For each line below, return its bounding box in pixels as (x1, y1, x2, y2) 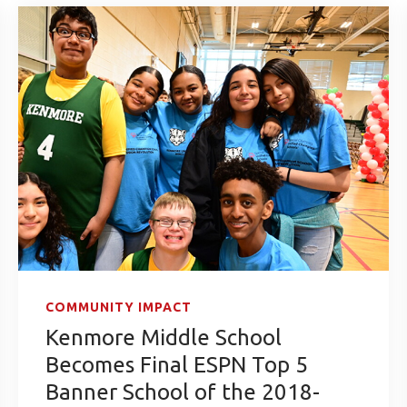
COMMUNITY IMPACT (45, 299, 192, 314)
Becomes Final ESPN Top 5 (45, 352, 308, 377)
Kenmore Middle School (45, 324, 282, 350)
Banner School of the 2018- (45, 379, 320, 404)
